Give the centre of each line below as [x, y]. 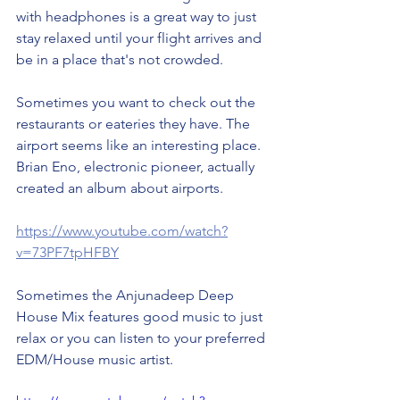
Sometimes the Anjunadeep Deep [127, 295]
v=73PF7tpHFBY [67, 252]
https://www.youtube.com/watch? [122, 230]
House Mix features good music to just [141, 316]
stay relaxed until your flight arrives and [141, 37]
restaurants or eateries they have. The [135, 123]
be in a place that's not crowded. [121, 59]
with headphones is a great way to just [138, 16]
